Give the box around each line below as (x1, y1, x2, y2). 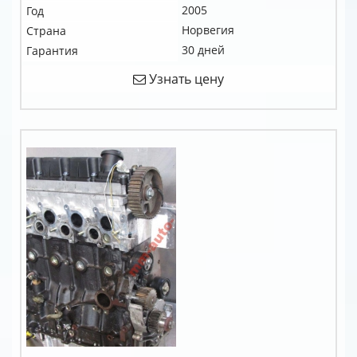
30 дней (182, 42, 225, 57)
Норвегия (182, 22, 234, 37)
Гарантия (26, 43, 78, 58)
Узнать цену (146, 70, 224, 88)
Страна (26, 23, 66, 38)
